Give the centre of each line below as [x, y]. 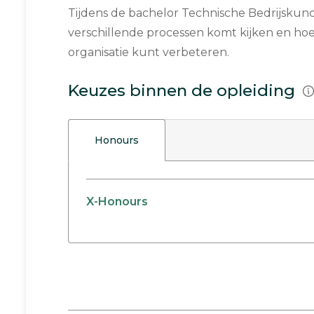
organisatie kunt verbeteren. [149, 52]
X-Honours [117, 202]
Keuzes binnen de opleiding [184, 90]
